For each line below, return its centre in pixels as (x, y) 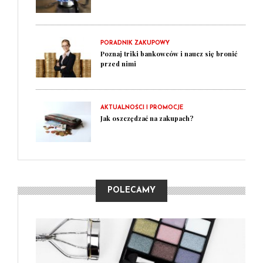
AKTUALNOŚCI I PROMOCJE (142, 108)
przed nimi (118, 64)
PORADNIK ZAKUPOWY (135, 43)
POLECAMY (131, 190)
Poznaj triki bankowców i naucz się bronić (169, 54)
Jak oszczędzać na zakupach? (147, 118)
